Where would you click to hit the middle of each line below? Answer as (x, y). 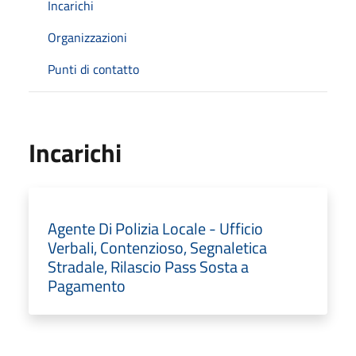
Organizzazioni (87, 37)
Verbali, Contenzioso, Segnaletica (157, 247)
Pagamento (87, 285)
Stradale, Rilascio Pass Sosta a (148, 266)
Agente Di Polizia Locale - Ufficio (155, 228)
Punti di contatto (93, 69)
